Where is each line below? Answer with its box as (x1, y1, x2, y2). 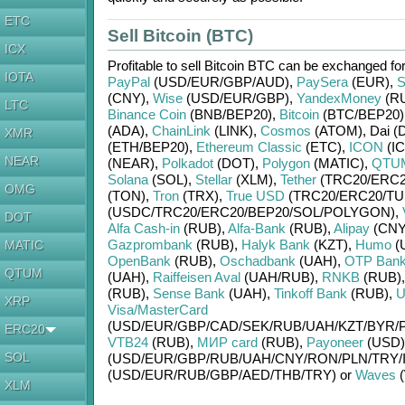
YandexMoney (296, 90, 381, 106)
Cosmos (259, 123, 311, 138)
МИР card (196, 334, 258, 350)
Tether (279, 172, 316, 187)
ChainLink (151, 123, 211, 138)
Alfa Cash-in (107, 221, 180, 236)
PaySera (296, 74, 348, 89)
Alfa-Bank (227, 221, 286, 236)
